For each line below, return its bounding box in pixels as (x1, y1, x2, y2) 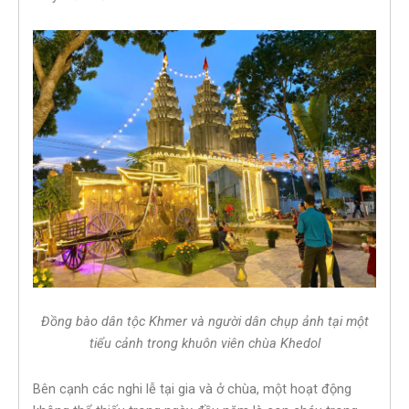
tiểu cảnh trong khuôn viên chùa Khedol (89, 335, 320, 352)
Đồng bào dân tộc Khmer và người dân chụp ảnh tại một (40, 313, 369, 330)
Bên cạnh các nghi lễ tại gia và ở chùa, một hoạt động (33, 380, 351, 397)
